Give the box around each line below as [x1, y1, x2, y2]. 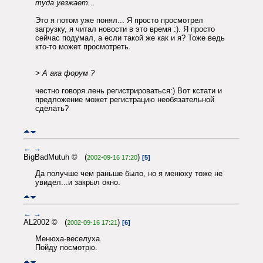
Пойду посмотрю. [35, 242, 97, 252]
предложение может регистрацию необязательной [35, 95, 214, 104]
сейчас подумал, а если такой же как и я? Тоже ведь [35, 33, 225, 43]
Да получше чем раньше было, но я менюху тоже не [35, 169, 222, 178]
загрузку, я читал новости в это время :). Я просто [35, 25, 215, 34]
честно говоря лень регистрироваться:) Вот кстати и [35, 86, 222, 96]
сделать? [35, 104, 69, 113]
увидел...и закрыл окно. [35, 178, 120, 187]
